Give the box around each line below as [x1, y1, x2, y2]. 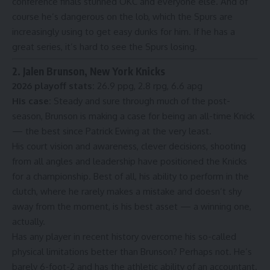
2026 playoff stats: [12, 80, 95, 92]
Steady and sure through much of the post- [51, 95, 230, 107]
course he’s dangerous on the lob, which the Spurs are [12, 10, 233, 22]
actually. [12, 215, 45, 227]
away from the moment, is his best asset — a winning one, [12, 200, 251, 212]
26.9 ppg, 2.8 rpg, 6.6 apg [95, 80, 202, 92]
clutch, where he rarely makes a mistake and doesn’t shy [12, 185, 242, 197]
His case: [12, 95, 51, 107]
